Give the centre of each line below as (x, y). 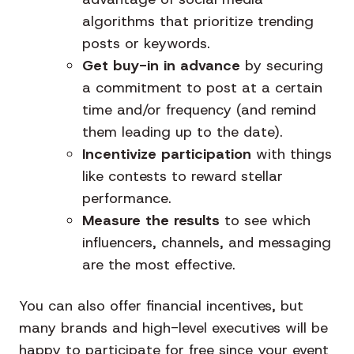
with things (292, 154)
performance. (127, 199)
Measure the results (153, 221)
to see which (267, 221)
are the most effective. (159, 265)
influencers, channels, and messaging (207, 243)
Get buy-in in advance (161, 66)
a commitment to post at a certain (202, 88)
